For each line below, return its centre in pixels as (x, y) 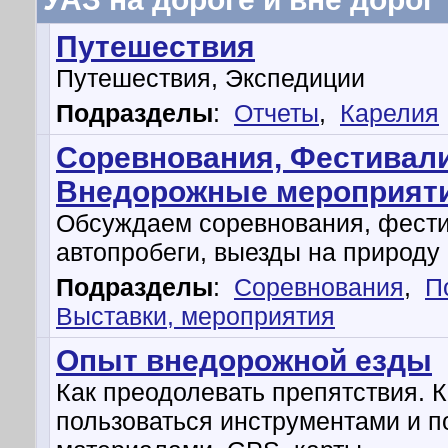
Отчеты (276, 113)
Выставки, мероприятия (195, 316)
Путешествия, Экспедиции (210, 78)
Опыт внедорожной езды (244, 360)
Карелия (389, 113)
